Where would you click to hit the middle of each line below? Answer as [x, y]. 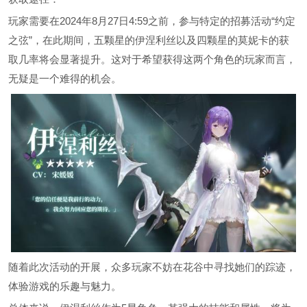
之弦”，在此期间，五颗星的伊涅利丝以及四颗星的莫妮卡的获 [149, 40]
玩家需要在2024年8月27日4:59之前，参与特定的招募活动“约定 [152, 21]
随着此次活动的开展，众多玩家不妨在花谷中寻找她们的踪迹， [152, 267]
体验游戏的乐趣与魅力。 [65, 286]
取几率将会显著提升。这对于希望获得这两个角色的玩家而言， [152, 60]
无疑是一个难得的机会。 [65, 79]
